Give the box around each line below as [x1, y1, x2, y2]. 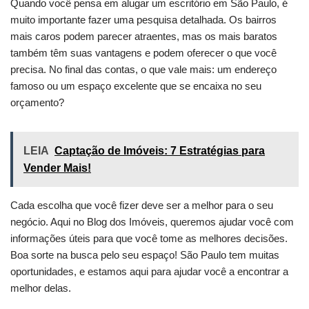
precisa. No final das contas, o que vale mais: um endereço [10, 63, 277, 76]
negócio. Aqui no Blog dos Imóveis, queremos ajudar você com [10, 216, 294, 228]
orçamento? [10, 97, 64, 109]
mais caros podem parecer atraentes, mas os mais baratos [10, 30, 277, 43]
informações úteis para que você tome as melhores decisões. [10, 232, 288, 245]
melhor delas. [10, 282, 71, 295]
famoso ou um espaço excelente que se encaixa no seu [10, 80, 261, 92]
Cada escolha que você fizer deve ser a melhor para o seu [10, 199, 273, 212]
